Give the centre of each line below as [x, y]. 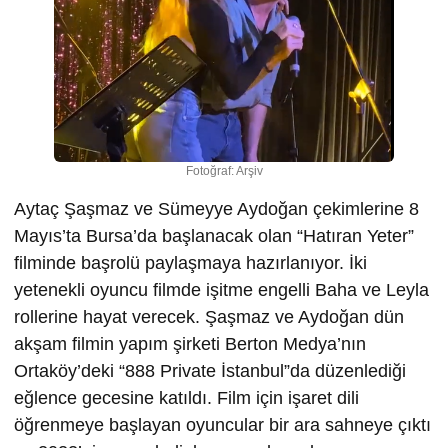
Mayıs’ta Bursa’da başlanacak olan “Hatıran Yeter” [214, 235]
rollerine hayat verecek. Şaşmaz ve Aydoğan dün [209, 316]
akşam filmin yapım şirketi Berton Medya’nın [190, 343]
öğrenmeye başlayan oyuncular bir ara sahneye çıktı [222, 424]
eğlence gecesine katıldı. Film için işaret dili [186, 397]
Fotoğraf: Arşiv [224, 170]
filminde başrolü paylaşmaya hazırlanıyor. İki [190, 262]
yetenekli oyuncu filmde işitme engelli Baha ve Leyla [221, 289]
